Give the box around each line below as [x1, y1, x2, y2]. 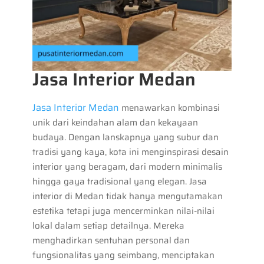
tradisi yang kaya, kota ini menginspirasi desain [32, 145, 229, 160]
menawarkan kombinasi [118, 101, 220, 115]
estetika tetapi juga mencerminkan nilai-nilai [32, 204, 214, 219]
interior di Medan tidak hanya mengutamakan [32, 189, 223, 204]
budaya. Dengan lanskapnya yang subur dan [32, 130, 219, 145]
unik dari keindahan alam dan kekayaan [32, 115, 198, 130]
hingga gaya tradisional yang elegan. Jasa [32, 174, 207, 189]
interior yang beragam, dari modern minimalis [32, 160, 222, 174]
